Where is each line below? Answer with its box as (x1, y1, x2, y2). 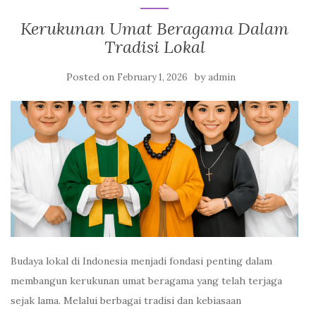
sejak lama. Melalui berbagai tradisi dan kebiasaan (11, 293, 241, 307)
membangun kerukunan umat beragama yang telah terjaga (11, 274, 282, 287)
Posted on (66, 71, 117, 83)
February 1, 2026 (117, 71, 188, 83)
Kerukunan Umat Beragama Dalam (20, 18, 288, 39)
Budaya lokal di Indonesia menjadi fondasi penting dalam (11, 254, 272, 267)
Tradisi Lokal (104, 36, 205, 58)
